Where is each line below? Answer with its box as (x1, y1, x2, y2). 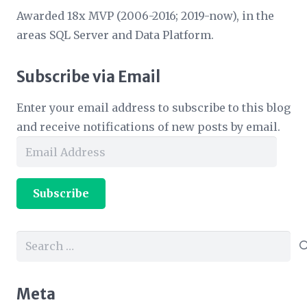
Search (16, 232, 53, 247)
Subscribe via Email (16, 67, 160, 87)
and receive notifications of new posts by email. (16, 120, 280, 134)
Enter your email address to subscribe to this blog (16, 101, 291, 115)
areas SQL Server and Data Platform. (16, 28, 214, 42)
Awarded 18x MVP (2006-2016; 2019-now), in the (16, 9, 274, 23)
